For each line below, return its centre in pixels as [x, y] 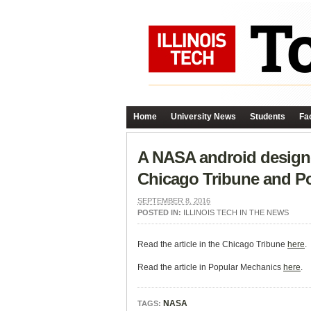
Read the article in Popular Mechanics [210, 267]
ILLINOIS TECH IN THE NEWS [236, 212]
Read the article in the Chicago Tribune [212, 244]
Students [268, 117]
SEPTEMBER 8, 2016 [174, 201]
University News [203, 117]
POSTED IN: [160, 212]
